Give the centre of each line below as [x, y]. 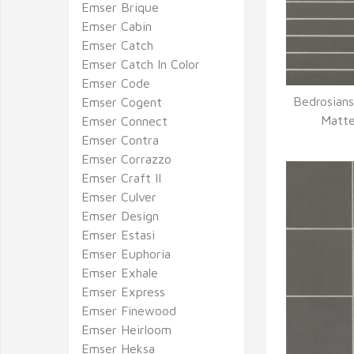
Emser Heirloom [126, 330]
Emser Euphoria [126, 254]
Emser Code [116, 83]
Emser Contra [120, 140]
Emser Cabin [117, 26]
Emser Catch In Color [141, 64]
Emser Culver [119, 197]
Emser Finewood [129, 311]
